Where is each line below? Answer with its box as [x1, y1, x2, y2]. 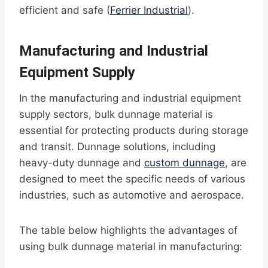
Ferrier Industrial [110, 4, 188, 17]
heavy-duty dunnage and [19, 157, 144, 169]
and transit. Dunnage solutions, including [19, 141, 215, 153]
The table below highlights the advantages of [19, 224, 237, 237]
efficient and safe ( [19, 4, 110, 17]
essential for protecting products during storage [19, 124, 248, 137]
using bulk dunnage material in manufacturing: [19, 240, 242, 253]
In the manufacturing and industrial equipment [19, 92, 241, 105]
